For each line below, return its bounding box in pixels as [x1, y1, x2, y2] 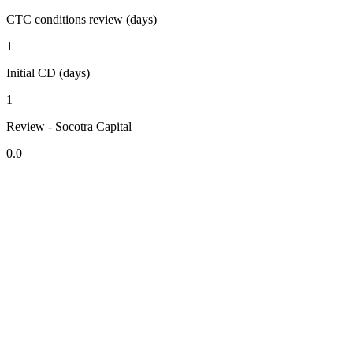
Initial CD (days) [6, 66, 90, 80]
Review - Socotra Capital [6, 120, 132, 134]
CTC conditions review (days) [6, 13, 157, 27]
